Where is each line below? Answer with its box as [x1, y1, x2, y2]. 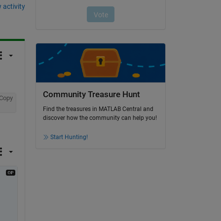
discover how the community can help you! [42, 114, 157, 122]
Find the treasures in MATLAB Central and [42, 106, 153, 113]
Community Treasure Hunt [42, 89, 140, 99]
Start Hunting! [50, 134, 88, 141]
